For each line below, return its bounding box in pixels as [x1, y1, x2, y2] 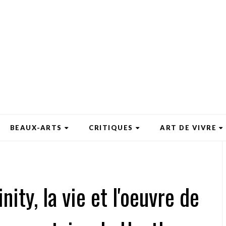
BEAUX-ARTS [10, 124, 62, 132]
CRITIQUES [89, 124, 133, 132]
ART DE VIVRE [160, 124, 216, 132]
